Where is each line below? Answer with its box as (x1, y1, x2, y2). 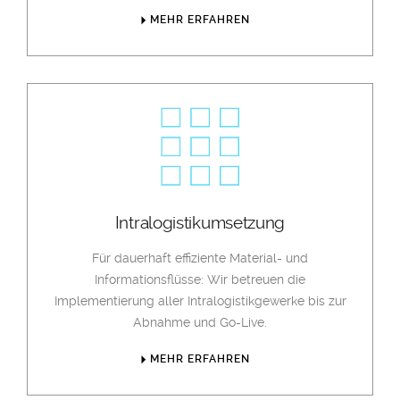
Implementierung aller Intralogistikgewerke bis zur (54, 294, 346, 308)
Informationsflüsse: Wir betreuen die (95, 272, 305, 287)
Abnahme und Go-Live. (133, 315, 267, 329)
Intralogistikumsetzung (114, 213, 286, 233)
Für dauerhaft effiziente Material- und (92, 251, 308, 265)
